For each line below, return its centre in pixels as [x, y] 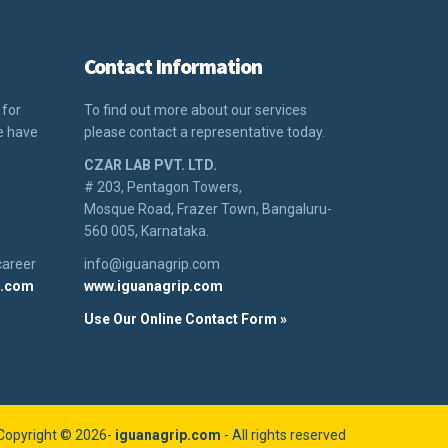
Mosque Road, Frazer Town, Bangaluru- [207, 209]
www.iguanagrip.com [153, 286]
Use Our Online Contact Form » [185, 319]
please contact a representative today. [204, 132]
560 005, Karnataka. [146, 231]
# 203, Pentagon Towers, [162, 187]
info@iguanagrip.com [151, 264]
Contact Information [172, 66]
